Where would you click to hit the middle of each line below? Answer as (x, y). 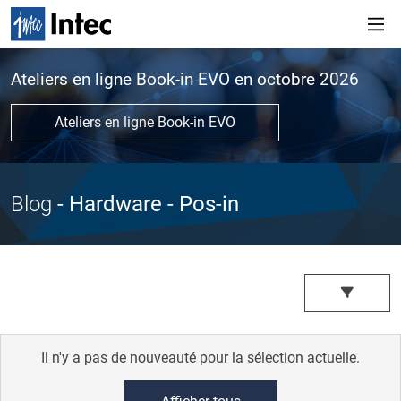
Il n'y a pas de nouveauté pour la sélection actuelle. (200, 357)
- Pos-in (200, 205)
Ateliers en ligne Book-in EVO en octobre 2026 (185, 80)
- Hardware (110, 205)
